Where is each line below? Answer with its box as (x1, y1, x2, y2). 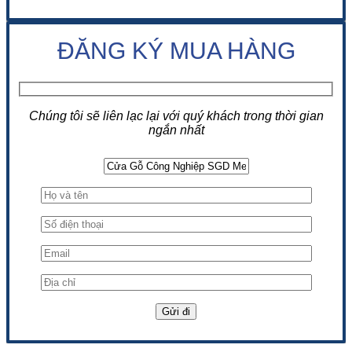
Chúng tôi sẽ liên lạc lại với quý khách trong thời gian (28, 109, 324, 123)
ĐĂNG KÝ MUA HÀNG (57, 37, 295, 64)
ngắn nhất (148, 123, 204, 137)
